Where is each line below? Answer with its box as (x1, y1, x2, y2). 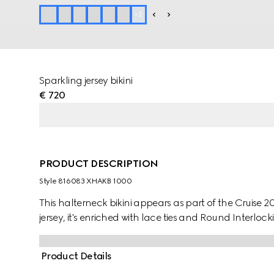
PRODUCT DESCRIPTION (39, 158, 158, 169)
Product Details (41, 250, 112, 262)
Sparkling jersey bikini (39, 75, 133, 86)
